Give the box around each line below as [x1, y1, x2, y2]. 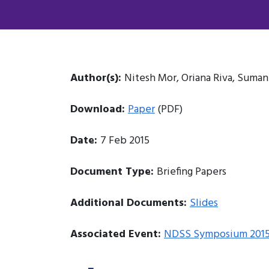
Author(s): [70, 69, 124, 87]
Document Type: [70, 163, 157, 181]
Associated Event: [70, 225, 164, 243]
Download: [70, 100, 128, 118]
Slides [190, 194, 218, 212]
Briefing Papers [157, 163, 226, 181]
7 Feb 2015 [100, 131, 150, 150]
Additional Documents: [70, 194, 190, 212]
